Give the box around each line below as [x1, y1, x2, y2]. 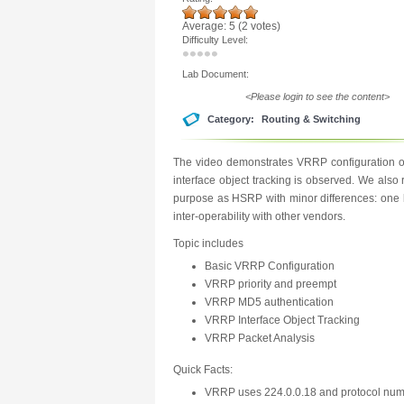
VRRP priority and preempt [205, 278, 336, 290]
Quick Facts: [173, 363, 233, 376]
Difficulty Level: [182, 34, 251, 45]
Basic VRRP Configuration [205, 260, 335, 272]
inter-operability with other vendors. [173, 210, 345, 223]
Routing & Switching [262, 114, 361, 124]
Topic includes [173, 237, 243, 250]
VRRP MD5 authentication [205, 296, 334, 308]
